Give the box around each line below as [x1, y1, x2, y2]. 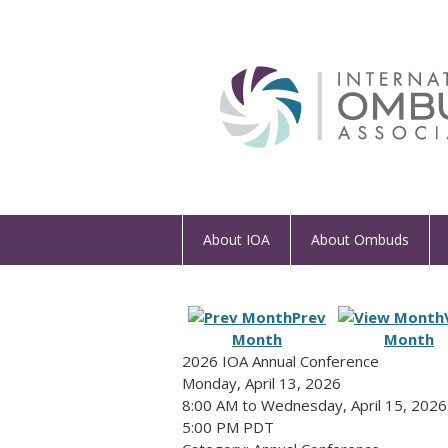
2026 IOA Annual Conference [182, 351, 379, 371]
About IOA [203, 230, 270, 249]
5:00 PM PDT [182, 417, 274, 437]
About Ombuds [311, 230, 409, 249]
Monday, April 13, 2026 [182, 373, 341, 393]
